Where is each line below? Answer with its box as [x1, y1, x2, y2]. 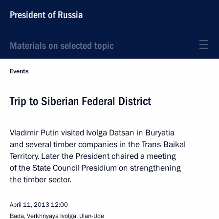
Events [10, 67, 28, 76]
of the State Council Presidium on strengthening [10, 162, 181, 174]
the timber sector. [10, 174, 71, 185]
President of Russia [10, 9, 83, 21]
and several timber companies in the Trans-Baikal [10, 139, 186, 150]
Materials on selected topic [10, 40, 113, 51]
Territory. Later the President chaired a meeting [10, 151, 176, 162]
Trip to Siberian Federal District [10, 94, 151, 108]
